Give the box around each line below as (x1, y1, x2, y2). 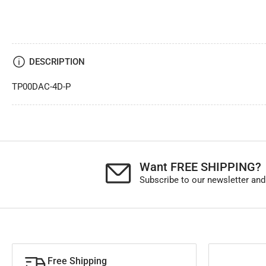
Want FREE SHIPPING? (140, 159, 261, 174)
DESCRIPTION (29, 56, 85, 67)
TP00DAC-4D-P (12, 81, 71, 92)
